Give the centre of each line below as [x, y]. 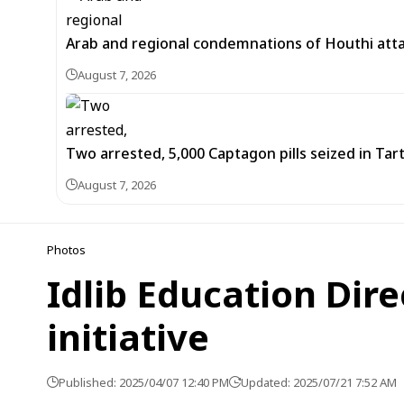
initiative [128, 337]
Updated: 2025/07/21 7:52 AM [319, 382]
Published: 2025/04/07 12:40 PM [144, 382]
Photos [66, 250]
